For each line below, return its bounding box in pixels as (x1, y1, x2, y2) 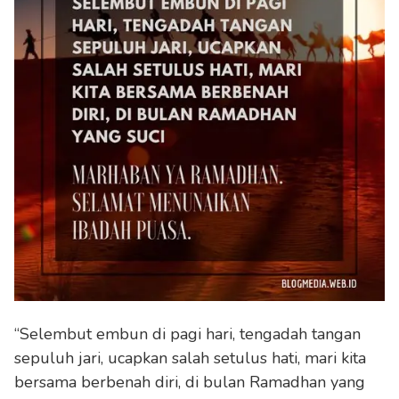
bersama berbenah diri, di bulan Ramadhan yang (14, 370, 365, 393)
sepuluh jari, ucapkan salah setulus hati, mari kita (14, 346, 366, 369)
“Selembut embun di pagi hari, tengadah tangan (14, 322, 361, 345)
